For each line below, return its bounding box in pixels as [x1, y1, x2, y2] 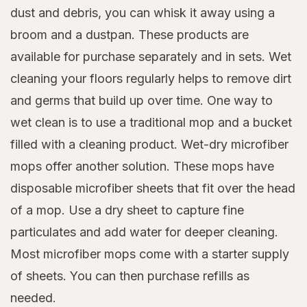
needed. [10, 291, 56, 306]
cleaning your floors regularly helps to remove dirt [10, 71, 291, 86]
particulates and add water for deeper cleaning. [10, 225, 278, 240]
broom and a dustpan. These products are [10, 27, 249, 42]
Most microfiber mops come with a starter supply [10, 247, 289, 262]
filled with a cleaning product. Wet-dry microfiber [10, 137, 288, 152]
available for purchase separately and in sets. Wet [10, 49, 291, 64]
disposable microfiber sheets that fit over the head [10, 181, 295, 196]
